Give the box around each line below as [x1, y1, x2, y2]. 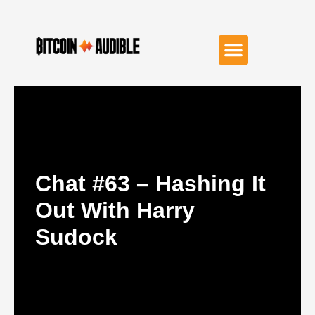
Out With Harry [35, 198, 195, 223]
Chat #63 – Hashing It [35, 171, 266, 196]
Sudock [35, 224, 117, 250]
